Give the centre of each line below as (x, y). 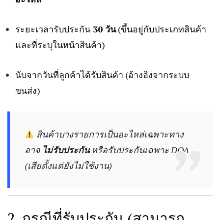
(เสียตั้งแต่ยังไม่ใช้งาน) (68, 166)
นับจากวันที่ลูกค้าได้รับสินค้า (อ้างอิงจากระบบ (102, 75)
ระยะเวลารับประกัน (53, 29)
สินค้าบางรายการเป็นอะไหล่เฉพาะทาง (109, 134)
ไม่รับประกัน (66, 150)
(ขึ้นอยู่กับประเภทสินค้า (161, 29)
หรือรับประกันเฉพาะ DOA (139, 150)
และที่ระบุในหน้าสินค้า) (60, 45)
